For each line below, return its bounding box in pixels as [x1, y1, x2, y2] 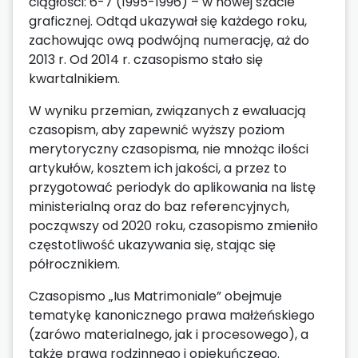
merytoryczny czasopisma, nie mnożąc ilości [29, 139, 308, 158]
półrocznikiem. [29, 254, 120, 273]
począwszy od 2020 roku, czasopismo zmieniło [29, 216, 318, 235]
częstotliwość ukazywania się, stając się [29, 235, 276, 254]
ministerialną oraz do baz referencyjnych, [29, 197, 289, 216]
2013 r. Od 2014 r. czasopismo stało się [29, 50, 263, 69]
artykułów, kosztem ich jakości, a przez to [29, 158, 287, 177]
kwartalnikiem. [29, 69, 120, 88]
